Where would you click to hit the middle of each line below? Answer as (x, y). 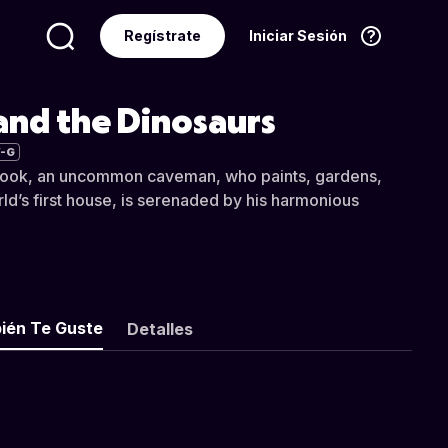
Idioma (106, 97)
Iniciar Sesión (298, 35)
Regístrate (162, 35)
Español (319, 97)
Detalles (159, 329)
